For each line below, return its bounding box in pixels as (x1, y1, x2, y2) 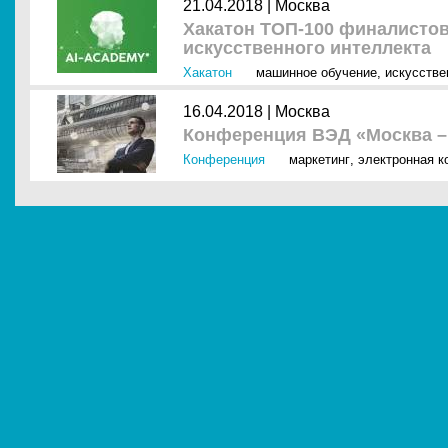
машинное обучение (256, 65, 377, 80)
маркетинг (289, 152, 350, 167)
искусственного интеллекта (183, 38, 431, 58)
